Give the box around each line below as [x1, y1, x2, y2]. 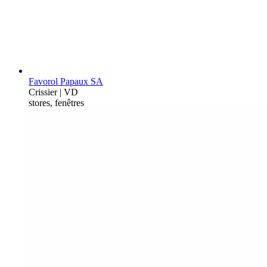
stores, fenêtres [29, 97, 84, 108]
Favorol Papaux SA [29, 76, 103, 86]
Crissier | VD [29, 86, 78, 97]
